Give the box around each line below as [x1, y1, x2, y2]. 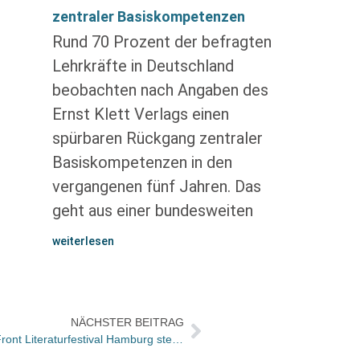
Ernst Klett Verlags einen [51, 104, 229, 124]
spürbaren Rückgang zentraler [51, 129, 263, 148]
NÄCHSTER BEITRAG [70, 316, 184, 329]
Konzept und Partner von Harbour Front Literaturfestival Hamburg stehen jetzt [172, 333, 184, 346]
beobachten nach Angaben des [51, 80, 268, 100]
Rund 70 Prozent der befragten [51, 32, 272, 51]
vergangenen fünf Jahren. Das [51, 177, 261, 196]
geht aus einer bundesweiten [51, 201, 253, 220]
